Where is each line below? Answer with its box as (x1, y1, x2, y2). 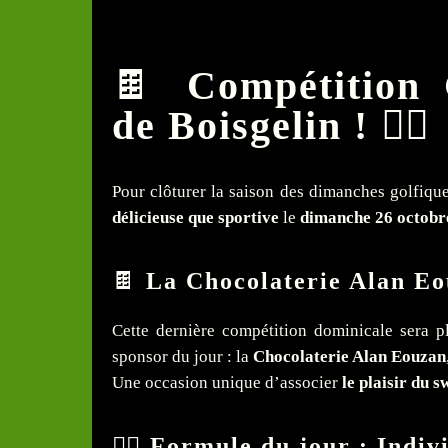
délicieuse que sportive (112, 208, 279, 228)
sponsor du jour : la (112, 347, 253, 367)
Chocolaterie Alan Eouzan (253, 347, 446, 367)
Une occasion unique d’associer (112, 373, 342, 393)
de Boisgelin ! (112, 102, 369, 148)
